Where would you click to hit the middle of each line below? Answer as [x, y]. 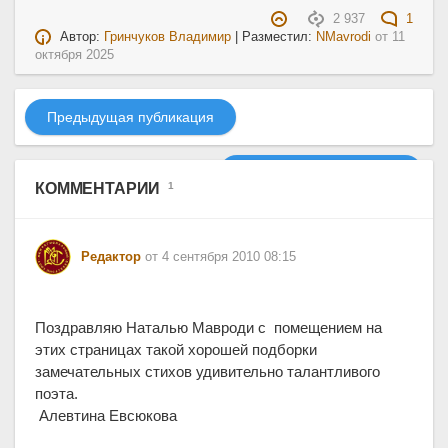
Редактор [111, 257]
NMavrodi [344, 37]
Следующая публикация [321, 173]
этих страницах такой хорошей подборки [176, 350]
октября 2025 [74, 55]
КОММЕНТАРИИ [100, 189]
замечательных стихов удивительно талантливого [207, 372]
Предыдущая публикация [130, 117]
